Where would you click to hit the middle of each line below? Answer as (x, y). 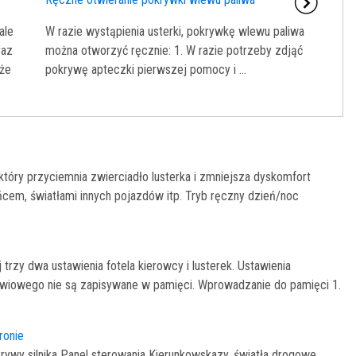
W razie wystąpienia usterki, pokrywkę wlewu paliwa (174, 32)
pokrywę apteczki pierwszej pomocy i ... (145, 70)
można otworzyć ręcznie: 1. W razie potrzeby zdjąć (174, 51)
